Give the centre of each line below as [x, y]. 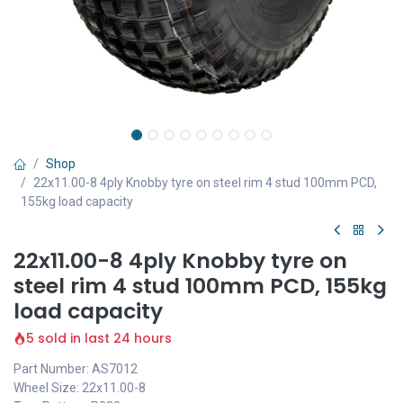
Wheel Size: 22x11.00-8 [80, 388]
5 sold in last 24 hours [99, 338]
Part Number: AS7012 [76, 369]
